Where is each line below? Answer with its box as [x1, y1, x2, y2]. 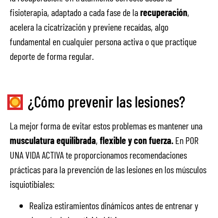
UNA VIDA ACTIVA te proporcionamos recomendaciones [10, 148, 187, 161]
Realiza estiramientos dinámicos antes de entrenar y [29, 200, 198, 212]
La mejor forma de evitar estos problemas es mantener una [10, 119, 202, 131]
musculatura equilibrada [10, 134, 96, 146]
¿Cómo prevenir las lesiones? [28, 91, 185, 110]
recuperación [140, 6, 187, 18]
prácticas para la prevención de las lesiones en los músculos [10, 163, 206, 175]
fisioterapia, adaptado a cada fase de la [10, 6, 140, 18]
